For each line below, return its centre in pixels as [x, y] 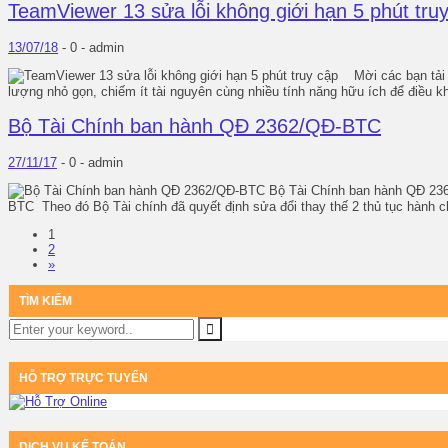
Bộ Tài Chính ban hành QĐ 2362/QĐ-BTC [194, 126]
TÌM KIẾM [45, 301]
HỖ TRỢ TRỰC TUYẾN [83, 378]
